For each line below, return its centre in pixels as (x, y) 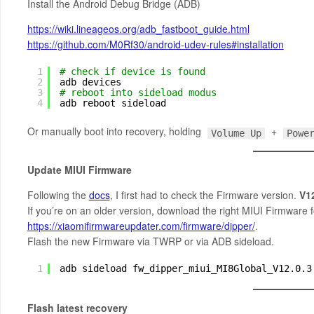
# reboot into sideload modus (138, 93)
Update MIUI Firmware (79, 170)
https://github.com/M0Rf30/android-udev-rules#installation (155, 45)
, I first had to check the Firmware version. (204, 195)
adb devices (90, 82)
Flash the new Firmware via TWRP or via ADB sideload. (150, 241)
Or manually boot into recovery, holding (115, 131)
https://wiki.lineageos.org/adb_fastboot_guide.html (138, 29)
